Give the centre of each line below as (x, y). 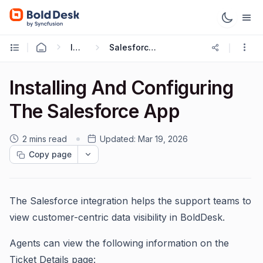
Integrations (77, 47)
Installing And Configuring (122, 88)
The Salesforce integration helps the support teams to (130, 201)
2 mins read (45, 139)
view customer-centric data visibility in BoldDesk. (117, 217)
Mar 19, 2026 (163, 139)
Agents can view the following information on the (119, 243)
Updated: (118, 139)
